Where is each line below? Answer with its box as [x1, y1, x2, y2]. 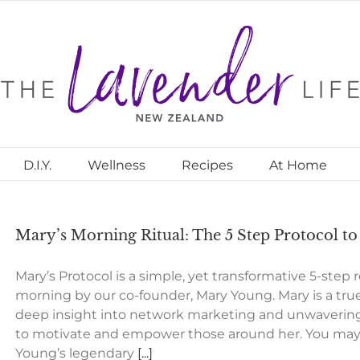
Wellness [87, 157, 145, 173]
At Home [268, 157, 327, 173]
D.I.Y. [22, 157, 51, 173]
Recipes [181, 157, 233, 173]
